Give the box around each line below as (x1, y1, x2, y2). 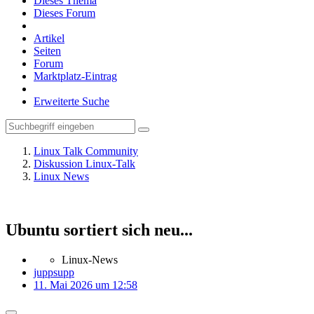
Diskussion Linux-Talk (34, 158, 135, 170)
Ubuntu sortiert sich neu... (6, 220, 193, 239)
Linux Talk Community (34, 145, 138, 157)
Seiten (34, 45, 61, 57)
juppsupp (34, 266, 74, 278)
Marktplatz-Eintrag (34, 70, 117, 82)
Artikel (34, 32, 64, 44)
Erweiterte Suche (34, 95, 109, 107)
